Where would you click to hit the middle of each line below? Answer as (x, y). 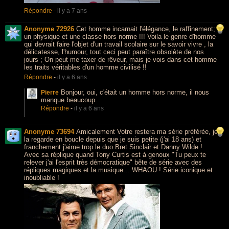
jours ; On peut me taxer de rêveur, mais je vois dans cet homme (120, 60)
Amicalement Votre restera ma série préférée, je (147, 132)
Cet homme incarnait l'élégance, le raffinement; (146, 29)
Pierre (50, 93)
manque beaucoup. (69, 100)
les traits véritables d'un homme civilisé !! (85, 67)
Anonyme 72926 (49, 29)
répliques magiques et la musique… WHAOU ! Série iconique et (118, 170)
